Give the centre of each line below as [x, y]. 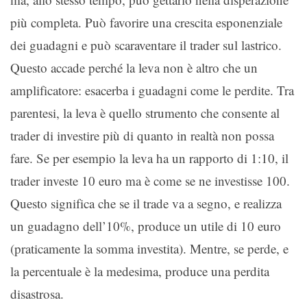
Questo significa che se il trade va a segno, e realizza [146, 203]
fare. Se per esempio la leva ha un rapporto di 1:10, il [149, 158]
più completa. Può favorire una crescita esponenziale [146, 22]
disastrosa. [37, 293]
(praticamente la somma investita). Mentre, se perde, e [149, 248]
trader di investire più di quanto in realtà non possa [142, 135]
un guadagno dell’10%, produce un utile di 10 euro [146, 225]
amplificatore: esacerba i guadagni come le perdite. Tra [152, 90]
